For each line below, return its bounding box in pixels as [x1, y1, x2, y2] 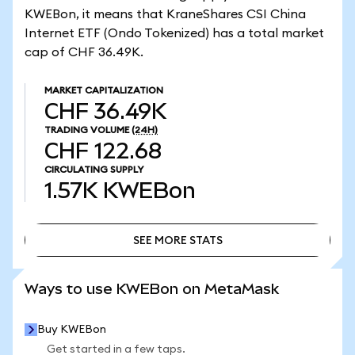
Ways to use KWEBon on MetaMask [25, 281, 279, 297]
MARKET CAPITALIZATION [44, 86, 163, 95]
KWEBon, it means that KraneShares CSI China [25, 8, 306, 21]
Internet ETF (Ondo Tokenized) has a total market [25, 27, 324, 40]
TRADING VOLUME [44, 125, 129, 135]
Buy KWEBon [37, 324, 106, 335]
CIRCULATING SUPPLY [44, 165, 143, 174]
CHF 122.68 [44, 139, 162, 163]
